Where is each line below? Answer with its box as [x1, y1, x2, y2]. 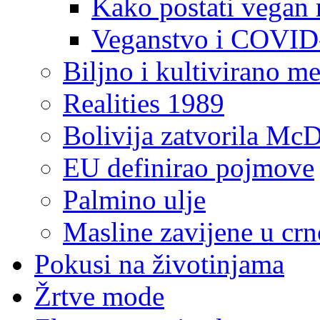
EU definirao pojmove [63, 151, 314, 183]
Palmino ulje [63, 184, 206, 215]
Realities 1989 [63, 87, 224, 119]
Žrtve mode [34, 280, 164, 311]
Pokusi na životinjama [34, 248, 284, 279]
